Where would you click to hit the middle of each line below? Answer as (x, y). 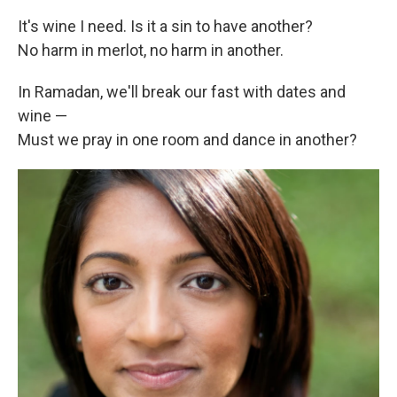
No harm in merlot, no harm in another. (151, 50)
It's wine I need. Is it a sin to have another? (165, 26)
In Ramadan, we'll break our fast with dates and (182, 92)
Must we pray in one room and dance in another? (187, 140)
